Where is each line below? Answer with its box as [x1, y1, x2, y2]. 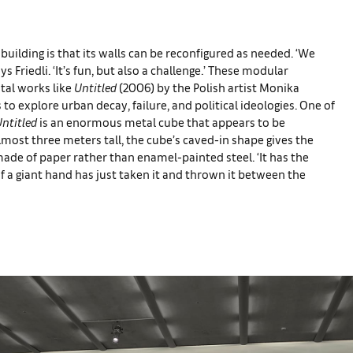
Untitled [74, 79, 119, 95]
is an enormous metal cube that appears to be [39, 113, 285, 129]
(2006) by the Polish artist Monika [119, 79, 299, 95]
